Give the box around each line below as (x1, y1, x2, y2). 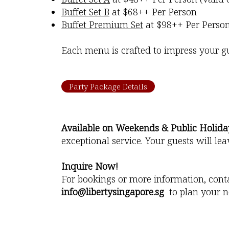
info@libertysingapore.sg (61, 186, 165, 198)
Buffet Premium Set (61, 18, 144, 31)
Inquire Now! (61, 160, 119, 173)
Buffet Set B (61, 6, 110, 18)
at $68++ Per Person (109, 6, 197, 18)
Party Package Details (69, 81, 148, 91)
